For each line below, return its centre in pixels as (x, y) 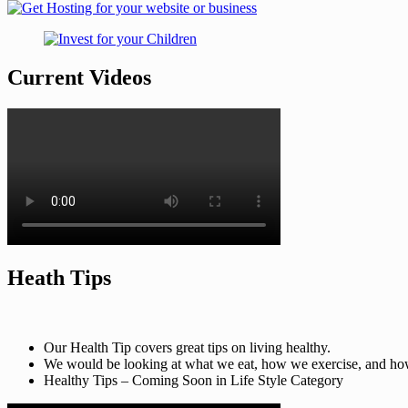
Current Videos (79, 77)
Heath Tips (59, 278)
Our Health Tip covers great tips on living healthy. (187, 348)
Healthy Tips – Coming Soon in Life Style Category (194, 381)
